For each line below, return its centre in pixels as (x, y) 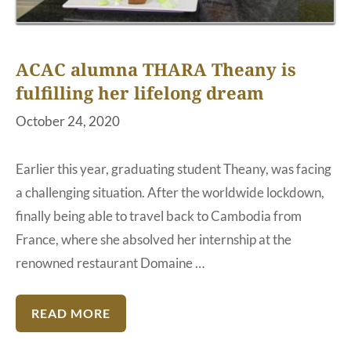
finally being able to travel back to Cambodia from (159, 215)
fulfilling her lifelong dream (140, 93)
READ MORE (71, 313)
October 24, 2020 (68, 121)
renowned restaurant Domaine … (110, 262)
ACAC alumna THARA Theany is (156, 69)
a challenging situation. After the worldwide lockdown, (170, 192)
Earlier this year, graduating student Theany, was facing (174, 168)
